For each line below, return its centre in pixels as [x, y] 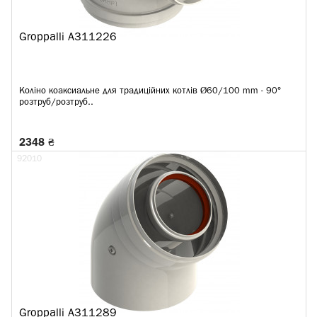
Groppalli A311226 [68, 38]
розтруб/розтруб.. [56, 102]
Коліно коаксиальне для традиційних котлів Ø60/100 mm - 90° [150, 91]
